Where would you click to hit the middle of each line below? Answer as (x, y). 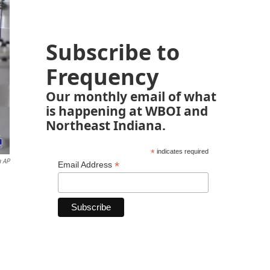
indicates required (181, 151)
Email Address (86, 165)
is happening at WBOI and (127, 111)
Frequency (102, 77)
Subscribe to (113, 52)
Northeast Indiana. (106, 125)
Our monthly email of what (131, 96)
